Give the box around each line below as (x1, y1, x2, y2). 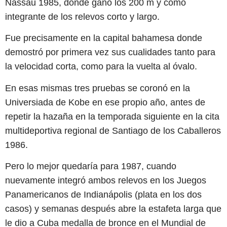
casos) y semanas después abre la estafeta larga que (5, 204, 221, 214)
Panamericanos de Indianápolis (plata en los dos (5, 190, 202, 200)
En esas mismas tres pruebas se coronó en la (5, 83, 190, 93)
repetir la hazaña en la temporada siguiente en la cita (5, 111, 219, 122)
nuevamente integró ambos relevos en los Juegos (5, 175, 206, 186)
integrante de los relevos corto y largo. (5, 12, 160, 22)
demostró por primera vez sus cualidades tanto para (5, 47, 215, 58)
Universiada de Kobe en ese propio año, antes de (5, 97, 205, 107)
